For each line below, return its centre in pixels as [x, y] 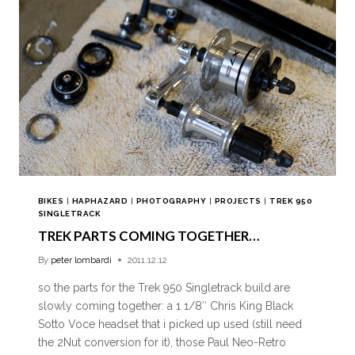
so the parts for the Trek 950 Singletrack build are [164, 287]
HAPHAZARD [100, 200]
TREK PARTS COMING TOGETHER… [149, 235]
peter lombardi [82, 260]
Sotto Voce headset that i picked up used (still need [170, 324]
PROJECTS [238, 200]
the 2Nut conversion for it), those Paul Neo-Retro [162, 342]
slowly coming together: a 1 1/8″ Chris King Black [166, 305]
